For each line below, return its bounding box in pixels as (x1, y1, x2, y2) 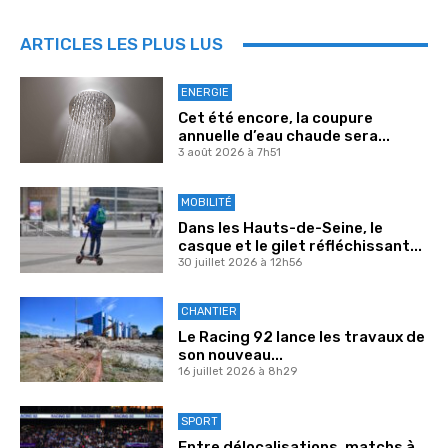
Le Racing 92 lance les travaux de (177, 328, 425, 347)
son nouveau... (177, 346, 283, 365)
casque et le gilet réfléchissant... (177, 236, 422, 255)
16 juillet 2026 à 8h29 (177, 365, 297, 379)
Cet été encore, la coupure (177, 109, 373, 128)
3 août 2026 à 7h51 (177, 146, 281, 160)
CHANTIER (180, 305, 237, 319)
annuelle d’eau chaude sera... (177, 127, 390, 146)
